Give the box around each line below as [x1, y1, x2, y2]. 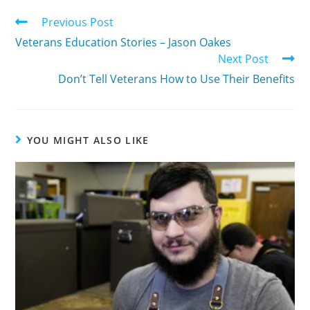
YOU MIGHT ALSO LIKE [26, 134, 149, 147]
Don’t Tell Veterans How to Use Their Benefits [57, 71, 295, 87]
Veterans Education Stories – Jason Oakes [15, 35, 232, 51]
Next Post [217, 51, 268, 67]
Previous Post [42, 15, 114, 30]
